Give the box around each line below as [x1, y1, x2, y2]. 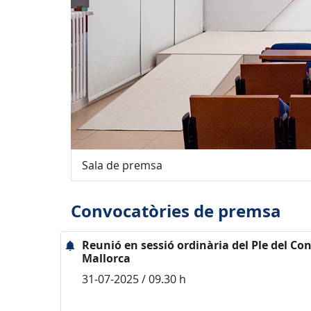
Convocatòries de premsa [71, 199, 281, 223]
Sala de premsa [82, 158, 162, 173]
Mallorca [82, 251, 131, 266]
